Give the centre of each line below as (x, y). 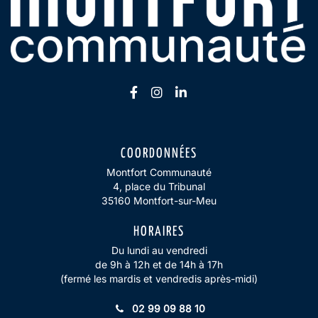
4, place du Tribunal (159, 186)
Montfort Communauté (159, 172)
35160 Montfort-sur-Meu (159, 200)
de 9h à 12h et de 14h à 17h (159, 264)
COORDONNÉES (159, 153)
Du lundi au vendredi (159, 250)
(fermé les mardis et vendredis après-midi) (159, 278)
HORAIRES (159, 231)
